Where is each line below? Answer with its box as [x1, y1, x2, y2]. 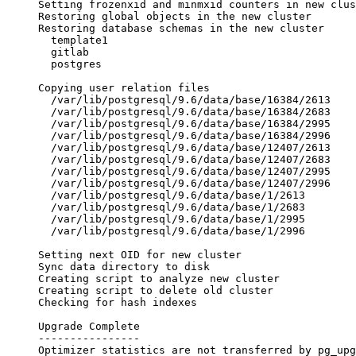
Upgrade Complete [38, 319, 140, 332]
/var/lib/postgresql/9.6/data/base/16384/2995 [38, 117, 331, 130]
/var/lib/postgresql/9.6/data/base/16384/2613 [38, 93, 331, 106]
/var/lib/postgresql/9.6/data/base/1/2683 [38, 200, 305, 213]
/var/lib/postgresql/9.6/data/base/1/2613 [38, 188, 305, 201]
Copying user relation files [38, 81, 210, 94]
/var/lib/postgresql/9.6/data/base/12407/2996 [38, 176, 331, 189]
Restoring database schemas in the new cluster [38, 21, 324, 34]
